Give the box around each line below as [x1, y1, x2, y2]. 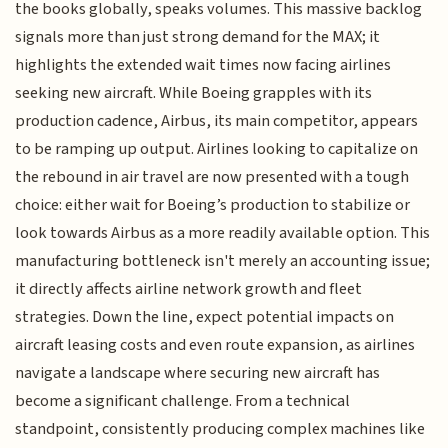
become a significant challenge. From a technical [15, 388, 351, 413]
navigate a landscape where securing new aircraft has [15, 360, 381, 385]
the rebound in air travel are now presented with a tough [15, 164, 410, 189]
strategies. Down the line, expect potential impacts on [15, 304, 395, 329]
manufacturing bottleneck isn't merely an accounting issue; [15, 248, 431, 273]
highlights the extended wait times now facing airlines [15, 52, 392, 77]
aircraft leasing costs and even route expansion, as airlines [15, 332, 416, 357]
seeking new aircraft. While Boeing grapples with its [15, 80, 373, 105]
